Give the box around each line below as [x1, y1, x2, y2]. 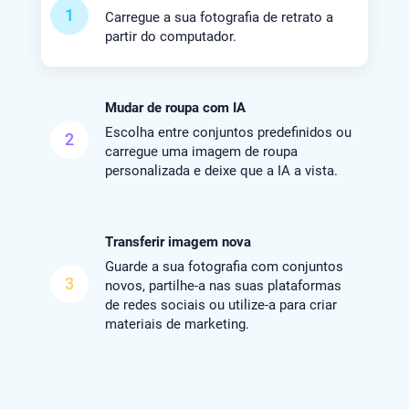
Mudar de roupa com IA [104, 100, 246, 117]
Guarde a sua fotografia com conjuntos [104, 258, 343, 276]
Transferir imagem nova [104, 234, 251, 251]
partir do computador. [104, 28, 236, 46]
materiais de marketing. [104, 316, 249, 333]
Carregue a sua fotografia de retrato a [104, 9, 333, 26]
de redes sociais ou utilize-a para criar [104, 297, 337, 314]
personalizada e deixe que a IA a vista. [104, 163, 338, 180]
